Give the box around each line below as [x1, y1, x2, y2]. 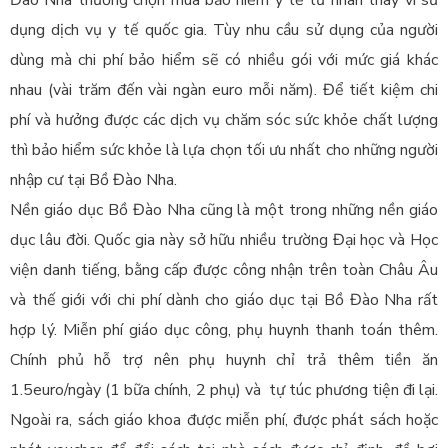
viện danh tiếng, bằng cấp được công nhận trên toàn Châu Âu [10, 259, 438, 282]
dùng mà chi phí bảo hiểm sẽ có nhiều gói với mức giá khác [10, 49, 438, 72]
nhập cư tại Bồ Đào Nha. [10, 169, 177, 192]
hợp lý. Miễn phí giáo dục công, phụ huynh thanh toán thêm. [10, 319, 438, 342]
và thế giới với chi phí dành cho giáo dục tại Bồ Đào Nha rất [10, 289, 438, 312]
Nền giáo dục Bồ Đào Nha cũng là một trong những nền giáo [10, 199, 438, 222]
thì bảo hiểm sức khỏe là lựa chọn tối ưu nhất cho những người [10, 139, 438, 162]
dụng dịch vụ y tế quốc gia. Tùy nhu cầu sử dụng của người [10, 19, 438, 42]
